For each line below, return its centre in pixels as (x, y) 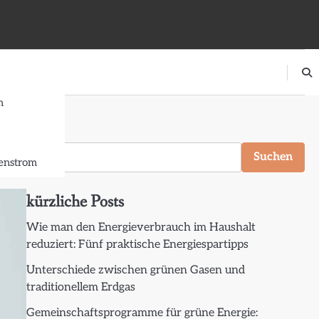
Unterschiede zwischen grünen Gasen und (135, 270)
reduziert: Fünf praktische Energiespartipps (137, 245)
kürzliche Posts (75, 202)
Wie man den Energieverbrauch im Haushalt (141, 228)
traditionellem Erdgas (80, 287)
